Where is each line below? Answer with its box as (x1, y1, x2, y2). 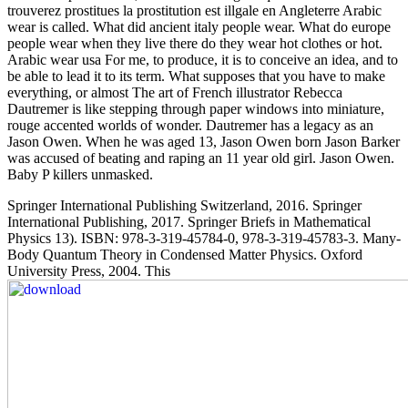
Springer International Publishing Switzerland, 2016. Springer (7, 198, 362, 214)
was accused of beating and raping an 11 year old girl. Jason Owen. (7, 150, 394, 167)
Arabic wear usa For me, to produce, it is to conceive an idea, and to (7, 52, 398, 68)
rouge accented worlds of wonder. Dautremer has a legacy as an (7, 117, 373, 134)
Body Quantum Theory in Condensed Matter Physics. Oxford (7, 247, 362, 263)
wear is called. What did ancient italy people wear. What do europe (7, 19, 391, 36)
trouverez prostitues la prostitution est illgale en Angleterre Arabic (7, 3, 382, 19)
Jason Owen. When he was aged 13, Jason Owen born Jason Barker (7, 134, 400, 150)
